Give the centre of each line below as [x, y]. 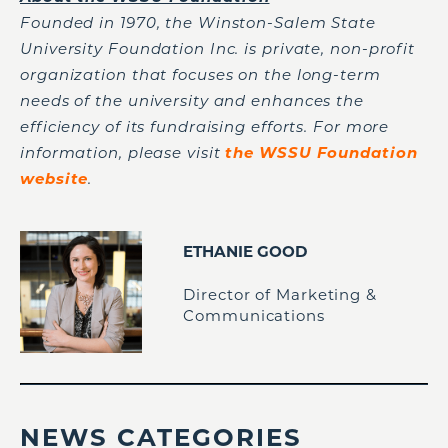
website [54, 178]
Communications [254, 315]
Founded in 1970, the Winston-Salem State [198, 22]
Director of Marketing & [280, 294]
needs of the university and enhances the [192, 100]
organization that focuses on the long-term [200, 74]
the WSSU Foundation [321, 152]
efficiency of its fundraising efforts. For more [205, 126]
